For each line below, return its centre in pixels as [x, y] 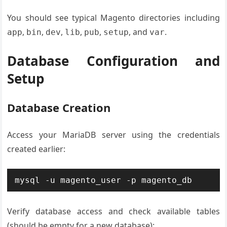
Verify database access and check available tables [113, 211]
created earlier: [36, 149]
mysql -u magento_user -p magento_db [104, 180]
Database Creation [59, 107]
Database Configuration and [113, 61]
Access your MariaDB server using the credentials [113, 135]
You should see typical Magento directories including [113, 18]
